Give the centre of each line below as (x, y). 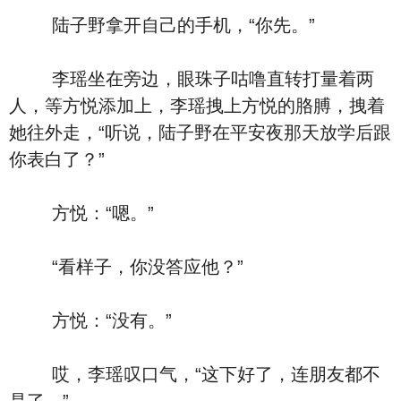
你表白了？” (57, 159)
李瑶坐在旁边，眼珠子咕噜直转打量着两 (192, 79)
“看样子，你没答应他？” (126, 267)
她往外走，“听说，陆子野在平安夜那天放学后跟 (200, 132)
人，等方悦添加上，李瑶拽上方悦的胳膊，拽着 (197, 106)
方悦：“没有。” (90, 320)
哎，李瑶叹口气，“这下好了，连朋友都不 (195, 374)
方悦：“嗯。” (81, 213)
